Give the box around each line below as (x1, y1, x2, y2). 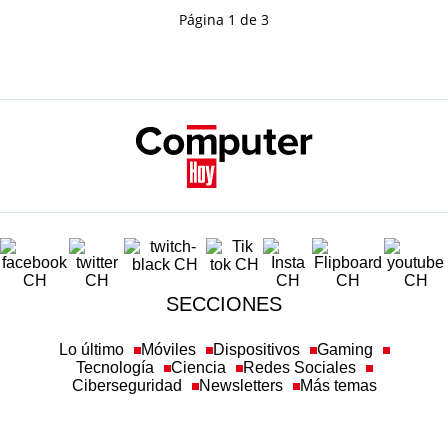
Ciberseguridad (71, 377, 182, 394)
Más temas (299, 377, 377, 394)
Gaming (316, 341, 373, 358)
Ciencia (170, 359, 226, 376)
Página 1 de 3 (178, 10, 269, 29)
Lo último (58, 341, 124, 358)
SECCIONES (166, 293, 282, 315)
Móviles (140, 341, 196, 358)
